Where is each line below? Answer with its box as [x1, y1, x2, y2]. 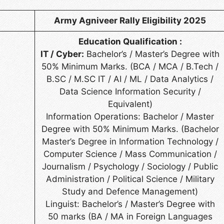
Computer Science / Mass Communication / [43, 148, 217, 159]
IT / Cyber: [40, 48, 84, 59]
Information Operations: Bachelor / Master [46, 111, 214, 121]
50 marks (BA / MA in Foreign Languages [47, 211, 212, 221]
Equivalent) [107, 98, 152, 109]
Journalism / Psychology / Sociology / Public [42, 161, 218, 171]
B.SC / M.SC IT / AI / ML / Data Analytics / [46, 73, 213, 84]
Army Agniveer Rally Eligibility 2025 [54, 15, 206, 25]
